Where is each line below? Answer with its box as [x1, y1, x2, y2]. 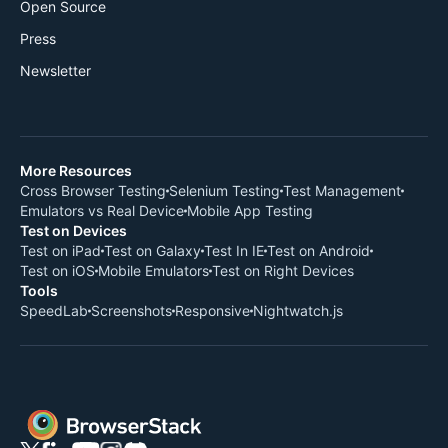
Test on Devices [20, 221, 127, 239]
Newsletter [20, 61, 91, 79]
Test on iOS [20, 261, 95, 279]
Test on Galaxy [104, 241, 201, 259]
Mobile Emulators [98, 261, 209, 279]
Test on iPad [20, 241, 101, 259]
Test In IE [204, 241, 264, 259]
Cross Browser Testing [20, 181, 166, 199]
